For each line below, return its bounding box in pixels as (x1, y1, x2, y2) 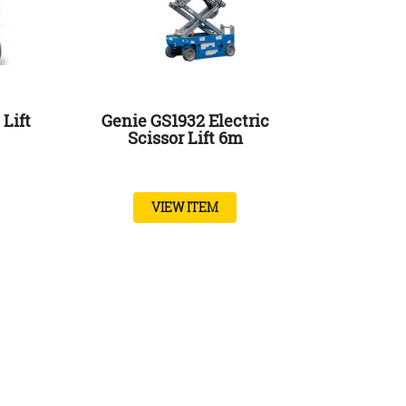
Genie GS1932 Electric (101, 110, 269, 132)
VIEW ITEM (151, 198, 219, 217)
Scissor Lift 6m (127, 127, 243, 150)
